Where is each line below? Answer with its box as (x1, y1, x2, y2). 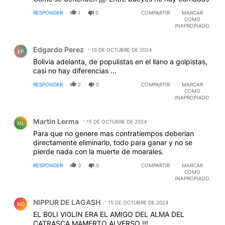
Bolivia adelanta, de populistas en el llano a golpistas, (33, 57, 207, 66)
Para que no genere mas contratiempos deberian (33, 129, 194, 138)
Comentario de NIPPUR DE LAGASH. (8, 189, 147, 199)
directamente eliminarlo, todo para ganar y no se (33, 138, 192, 147)
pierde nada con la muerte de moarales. (33, 147, 164, 156)
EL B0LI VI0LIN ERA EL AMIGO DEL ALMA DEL (33, 209, 184, 218)
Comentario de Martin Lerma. (8, 108, 120, 119)
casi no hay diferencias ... (33, 66, 117, 75)
